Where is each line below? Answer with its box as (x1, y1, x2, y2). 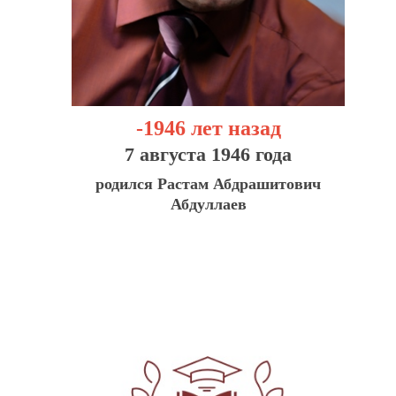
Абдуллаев (170, 194, 247, 213)
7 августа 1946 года (125, 142, 293, 165)
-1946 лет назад (135, 116, 281, 140)
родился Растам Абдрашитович (95, 174, 322, 193)
